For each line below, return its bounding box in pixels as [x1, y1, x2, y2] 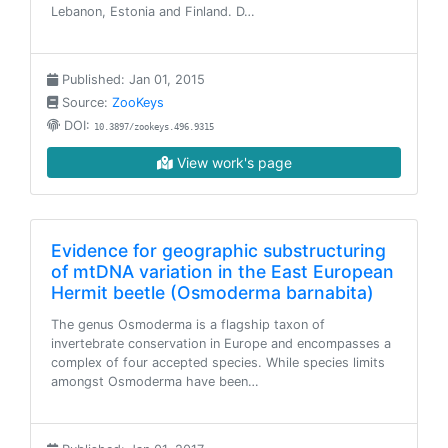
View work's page [172, 154, 292, 171]
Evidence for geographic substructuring [51, 240, 386, 261]
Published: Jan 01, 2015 [58, 72, 205, 87]
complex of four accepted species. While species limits [51, 355, 385, 370]
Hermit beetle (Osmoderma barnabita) [51, 282, 374, 303]
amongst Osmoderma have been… [51, 374, 259, 389]
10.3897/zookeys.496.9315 [94, 122, 214, 132]
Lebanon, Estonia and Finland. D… [51, 4, 255, 19]
